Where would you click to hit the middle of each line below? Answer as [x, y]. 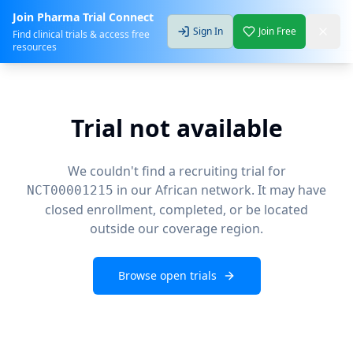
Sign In [208, 31]
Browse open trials [167, 275]
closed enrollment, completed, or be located [176, 210]
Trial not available [176, 128]
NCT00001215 [70, 190]
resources [35, 47]
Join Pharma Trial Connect [83, 17]
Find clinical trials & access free [81, 34]
